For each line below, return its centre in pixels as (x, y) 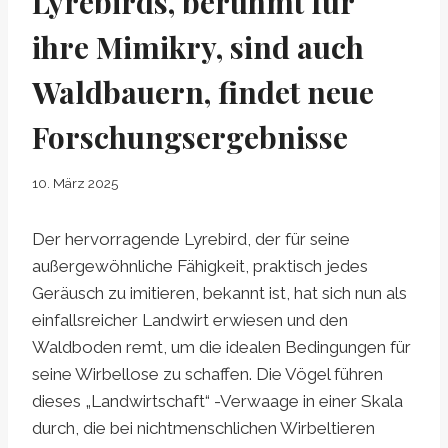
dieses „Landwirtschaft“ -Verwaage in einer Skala (217, 401)
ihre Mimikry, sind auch (198, 46)
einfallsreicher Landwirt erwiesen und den (190, 320)
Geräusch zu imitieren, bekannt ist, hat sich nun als (219, 293)
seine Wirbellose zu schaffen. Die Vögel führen (207, 374)
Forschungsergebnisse (190, 136)
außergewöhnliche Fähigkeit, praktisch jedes (200, 266)
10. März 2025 (75, 183)
